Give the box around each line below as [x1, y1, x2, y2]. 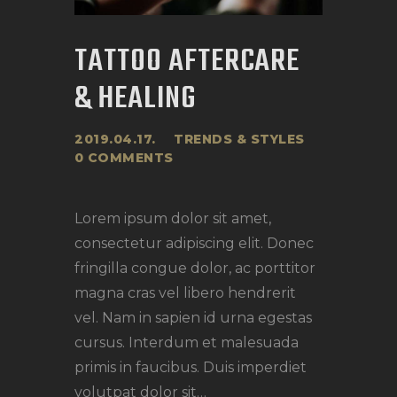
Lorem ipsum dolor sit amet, [74, 209, 271, 227]
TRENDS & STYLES [174, 130, 305, 147]
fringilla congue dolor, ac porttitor [74, 259, 315, 276]
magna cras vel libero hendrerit [74, 284, 296, 301]
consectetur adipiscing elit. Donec [74, 234, 314, 252]
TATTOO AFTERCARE [74, 36, 300, 86]
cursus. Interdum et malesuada [74, 333, 299, 351]
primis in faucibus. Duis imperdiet [74, 358, 307, 376]
